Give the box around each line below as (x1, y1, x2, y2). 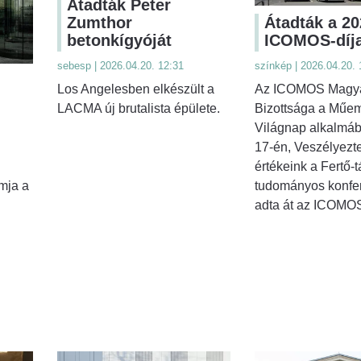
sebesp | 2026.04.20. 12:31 (57, 60, 184, 73)
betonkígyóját (67, 31, 172, 50)
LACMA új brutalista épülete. (57, 102, 220, 116)
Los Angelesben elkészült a (57, 82, 214, 97)
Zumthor (67, 14, 132, 32)
